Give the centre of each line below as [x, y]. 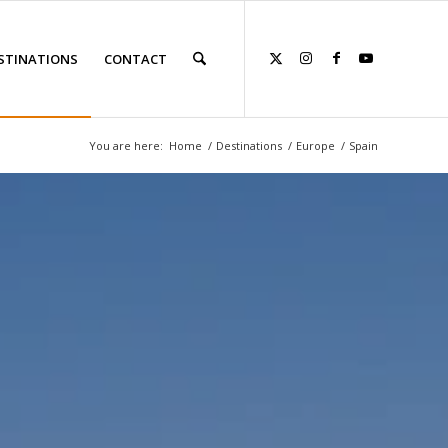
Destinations [249, 145]
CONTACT [135, 59]
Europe [315, 145]
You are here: [126, 145]
